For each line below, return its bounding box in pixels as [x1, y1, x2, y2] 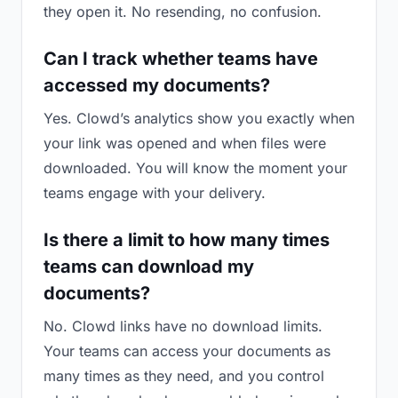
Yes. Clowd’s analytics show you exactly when [44, 109, 354, 127]
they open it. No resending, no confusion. [44, 3, 322, 20]
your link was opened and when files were [44, 134, 326, 152]
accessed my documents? [44, 75, 270, 96]
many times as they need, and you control [44, 367, 324, 385]
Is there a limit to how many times [44, 229, 330, 251]
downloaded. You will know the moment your [44, 159, 347, 177]
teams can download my [44, 256, 254, 277]
